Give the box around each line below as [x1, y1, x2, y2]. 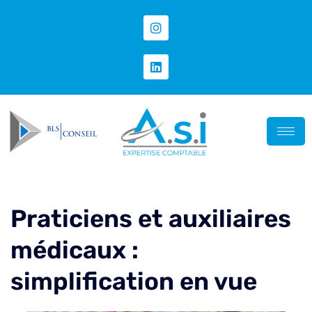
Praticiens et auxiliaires [10, 203, 291, 233]
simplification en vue [10, 266, 257, 296]
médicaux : [10, 235, 139, 265]
